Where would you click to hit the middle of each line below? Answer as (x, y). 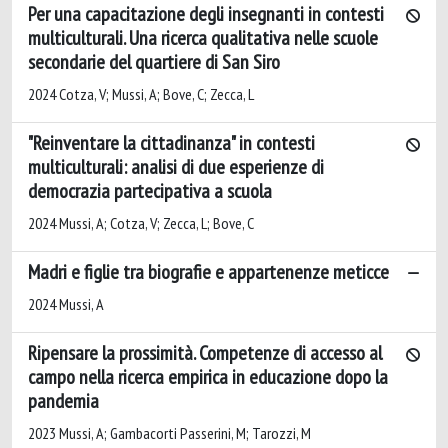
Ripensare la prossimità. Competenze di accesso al (205, 353)
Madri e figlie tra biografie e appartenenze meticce (208, 272)
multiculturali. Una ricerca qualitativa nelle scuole (203, 38)
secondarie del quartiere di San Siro (154, 62)
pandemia (63, 401)
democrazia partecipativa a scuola (150, 191)
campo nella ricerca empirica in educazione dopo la (208, 377)
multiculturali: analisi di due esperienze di (176, 167)
